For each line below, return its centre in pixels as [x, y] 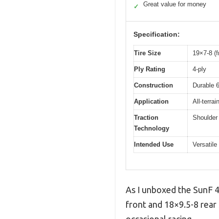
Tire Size [147, 53]
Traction [146, 117]
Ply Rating [150, 69]
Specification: [157, 34]
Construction [153, 85]
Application [151, 101]
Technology [152, 128]
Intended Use [154, 144]
